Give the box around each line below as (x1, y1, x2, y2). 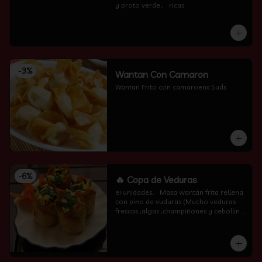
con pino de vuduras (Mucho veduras (115, 197, 236, 206)
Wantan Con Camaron (150, 68, 208, 80)
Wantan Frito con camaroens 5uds (115, 82, 226, 91)
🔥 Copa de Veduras (115, 174, 197, 185)
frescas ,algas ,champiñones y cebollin (115, 206, 240, 215)
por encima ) (115, 216, 157, 225)
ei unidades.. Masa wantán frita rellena (115, 188, 243, 196)
